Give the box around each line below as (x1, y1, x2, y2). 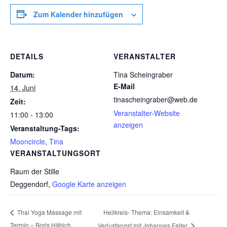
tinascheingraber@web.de (113, 94, 198, 104)
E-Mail (113, 81, 135, 91)
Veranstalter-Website (113, 107, 180, 118)
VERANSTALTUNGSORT (10, 147, 101, 158)
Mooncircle (10, 136, 45, 146)
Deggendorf (10, 178, 48, 189)
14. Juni (10, 82, 35, 93)
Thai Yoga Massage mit (16, 207, 82, 216)
